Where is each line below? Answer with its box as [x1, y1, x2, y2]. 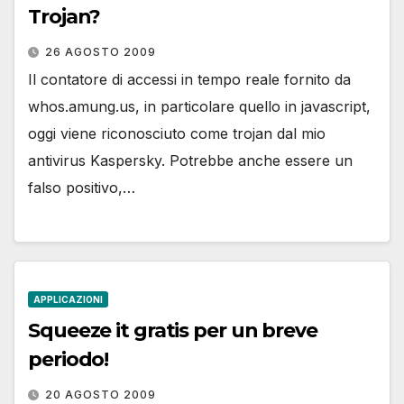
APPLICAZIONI [33, 293, 103, 305]
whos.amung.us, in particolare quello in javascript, [28, 96, 371, 115]
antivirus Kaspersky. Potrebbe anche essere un [28, 151, 353, 170]
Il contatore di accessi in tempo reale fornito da [28, 69, 351, 88]
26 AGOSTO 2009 [45, 44, 156, 59]
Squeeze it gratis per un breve [28, 317, 317, 343]
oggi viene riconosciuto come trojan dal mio [28, 124, 326, 142]
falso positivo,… [28, 178, 135, 197]
